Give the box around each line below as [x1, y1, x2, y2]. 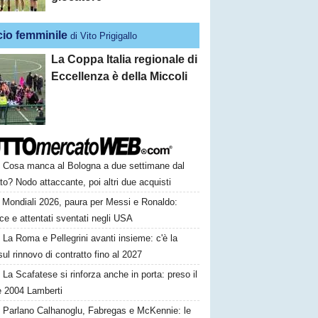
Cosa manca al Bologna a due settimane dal [3, 160, 185, 171]
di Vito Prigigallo [70, 31, 138, 41]
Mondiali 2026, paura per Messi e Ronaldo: [2, 197, 178, 207]
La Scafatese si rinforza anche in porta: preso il [3, 269, 198, 280]
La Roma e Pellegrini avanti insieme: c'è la [3, 233, 178, 243]
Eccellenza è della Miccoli [51, 70, 188, 82]
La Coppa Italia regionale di [51, 53, 198, 65]
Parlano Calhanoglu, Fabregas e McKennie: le [3, 305, 192, 316]
